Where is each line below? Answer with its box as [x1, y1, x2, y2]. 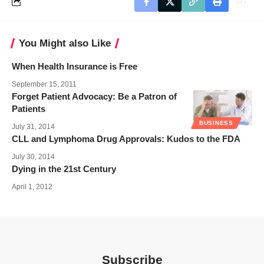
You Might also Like [19, 37, 111, 49]
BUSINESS [199, 119, 233, 126]
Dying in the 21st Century [12, 163, 116, 174]
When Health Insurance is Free [12, 61, 137, 71]
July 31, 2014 [12, 122, 55, 131]
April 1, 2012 [12, 182, 52, 191]
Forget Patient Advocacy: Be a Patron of [12, 91, 177, 101]
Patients [12, 103, 45, 114]
